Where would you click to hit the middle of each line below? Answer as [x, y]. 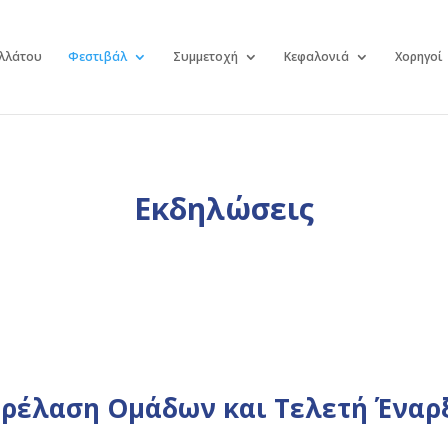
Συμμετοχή [205, 56]
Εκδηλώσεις [224, 208]
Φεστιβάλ [97, 56]
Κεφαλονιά [316, 56]
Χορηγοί [418, 56]
